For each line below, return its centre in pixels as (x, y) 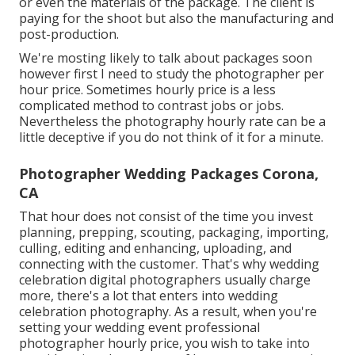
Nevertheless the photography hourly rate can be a (172, 122)
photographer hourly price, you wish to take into (164, 344)
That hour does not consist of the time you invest (166, 217)
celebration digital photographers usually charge (165, 280)
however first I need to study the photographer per (172, 74)
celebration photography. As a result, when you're (168, 312)
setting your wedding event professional (139, 328)
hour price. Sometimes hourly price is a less (147, 90)
